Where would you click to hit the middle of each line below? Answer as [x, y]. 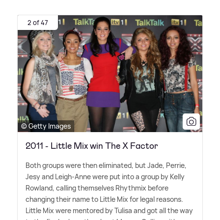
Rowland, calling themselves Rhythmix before [97, 188]
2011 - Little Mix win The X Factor [92, 146]
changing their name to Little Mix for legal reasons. [104, 199]
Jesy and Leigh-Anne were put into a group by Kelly [105, 177]
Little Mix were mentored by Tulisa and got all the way [109, 211]
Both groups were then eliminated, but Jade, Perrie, [106, 165]
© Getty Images [46, 126]
